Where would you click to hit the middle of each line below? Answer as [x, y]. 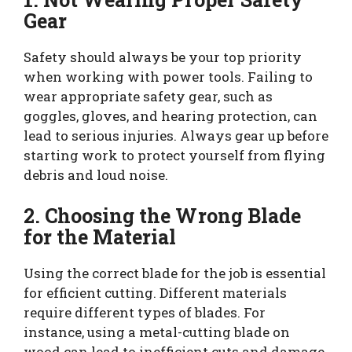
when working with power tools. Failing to [168, 77]
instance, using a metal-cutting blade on [157, 332]
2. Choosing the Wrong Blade [162, 215]
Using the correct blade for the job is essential [175, 273]
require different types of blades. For [145, 312]
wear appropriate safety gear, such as [148, 97]
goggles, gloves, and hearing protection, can [170, 116]
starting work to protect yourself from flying [174, 156]
